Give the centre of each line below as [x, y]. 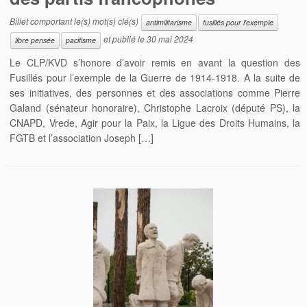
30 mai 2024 [170, 38]
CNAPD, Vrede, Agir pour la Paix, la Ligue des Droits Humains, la [155, 122]
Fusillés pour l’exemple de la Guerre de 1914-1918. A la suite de [155, 77]
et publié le [124, 38]
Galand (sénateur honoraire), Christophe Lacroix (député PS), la [155, 107]
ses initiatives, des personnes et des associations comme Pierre [155, 92]
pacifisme [81, 40]
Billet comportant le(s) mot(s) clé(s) [75, 21]
